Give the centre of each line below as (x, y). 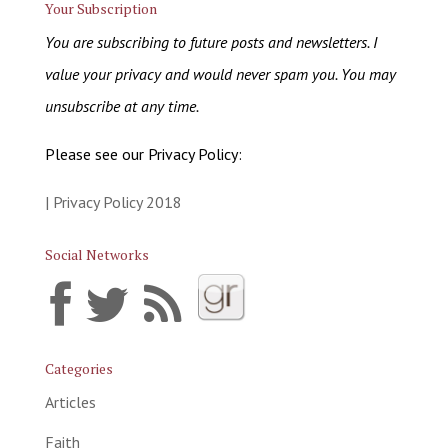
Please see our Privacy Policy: (143, 153)
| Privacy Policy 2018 (113, 201)
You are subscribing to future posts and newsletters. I (210, 41)
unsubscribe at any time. (121, 105)
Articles (70, 401)
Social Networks (96, 254)
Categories (78, 368)
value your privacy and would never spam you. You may (220, 73)
